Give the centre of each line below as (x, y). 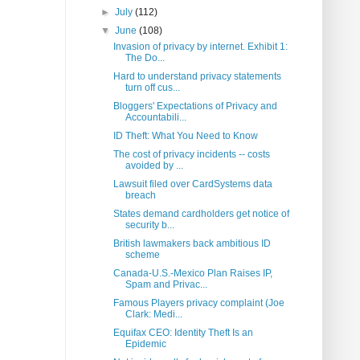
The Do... (145, 58)
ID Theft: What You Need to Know (185, 136)
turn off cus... (152, 88)
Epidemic (145, 344)
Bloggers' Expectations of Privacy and (195, 106)
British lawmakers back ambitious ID (192, 244)
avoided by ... (154, 166)
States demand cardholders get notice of (201, 214)
